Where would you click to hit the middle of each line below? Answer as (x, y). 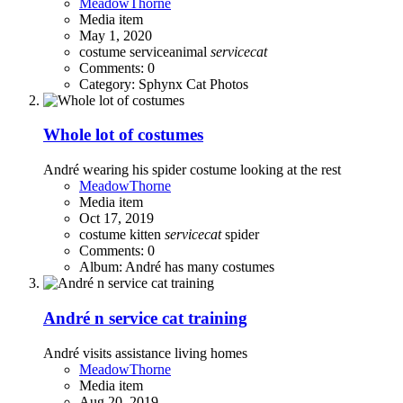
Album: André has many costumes (177, 267)
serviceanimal (170, 51)
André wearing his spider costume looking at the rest (192, 170)
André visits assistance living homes (145, 353)
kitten (147, 235)
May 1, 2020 (116, 35)
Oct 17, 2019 (116, 219)
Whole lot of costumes (123, 135)
